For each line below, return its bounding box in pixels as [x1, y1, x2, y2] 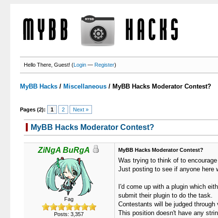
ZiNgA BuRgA [38, 146, 90, 154]
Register [94, 62, 115, 68]
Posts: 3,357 [54, 211, 84, 217]
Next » [73, 107, 89, 112]
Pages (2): [20, 107, 46, 112]
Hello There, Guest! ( [24, 62, 74, 68]
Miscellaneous [63, 83, 107, 90]
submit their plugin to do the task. [118, 192, 213, 199]
